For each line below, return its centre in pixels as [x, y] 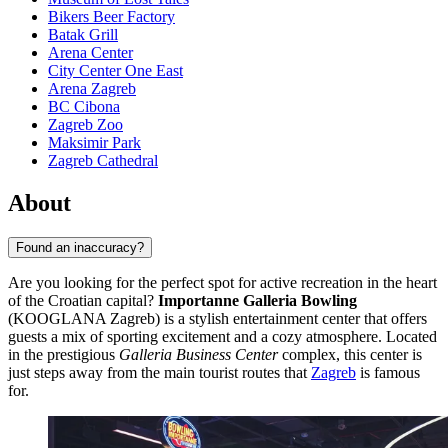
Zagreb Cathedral [103, 161]
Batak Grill [83, 35]
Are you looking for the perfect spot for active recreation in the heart [222, 282]
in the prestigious [63, 354]
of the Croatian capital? [83, 300]
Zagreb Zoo [85, 125]
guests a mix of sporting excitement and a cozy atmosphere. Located [222, 336]
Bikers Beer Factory [111, 17]
